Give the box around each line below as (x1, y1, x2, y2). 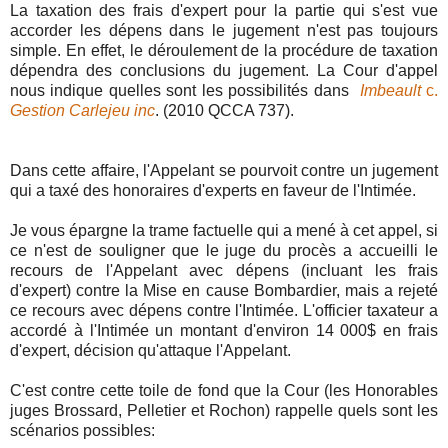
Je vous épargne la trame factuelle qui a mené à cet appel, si (10, 221, 438, 239)
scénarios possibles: (10, 421, 155, 439)
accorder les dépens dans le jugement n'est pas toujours (10, 21, 438, 39)
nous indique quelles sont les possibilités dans (10, 81, 360, 99)
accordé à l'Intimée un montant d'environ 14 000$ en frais (10, 321, 438, 339)
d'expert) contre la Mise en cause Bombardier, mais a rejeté (10, 281, 438, 299)
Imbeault (359, 81, 421, 99)
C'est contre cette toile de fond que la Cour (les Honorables (10, 381, 438, 399)
